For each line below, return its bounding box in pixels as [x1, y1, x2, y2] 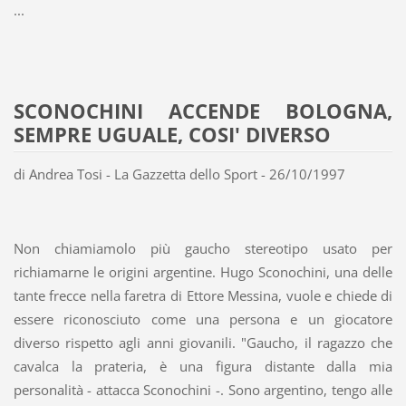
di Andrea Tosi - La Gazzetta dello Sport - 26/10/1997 [13, 165, 345, 184]
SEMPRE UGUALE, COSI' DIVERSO [13, 121, 331, 150]
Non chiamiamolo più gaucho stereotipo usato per [13, 239, 393, 258]
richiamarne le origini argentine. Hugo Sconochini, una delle [13, 263, 393, 282]
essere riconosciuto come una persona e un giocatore [13, 310, 393, 329]
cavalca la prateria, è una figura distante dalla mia [13, 357, 393, 376]
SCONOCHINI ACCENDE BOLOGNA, [13, 97, 393, 126]
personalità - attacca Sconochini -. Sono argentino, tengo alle [13, 381, 393, 400]
